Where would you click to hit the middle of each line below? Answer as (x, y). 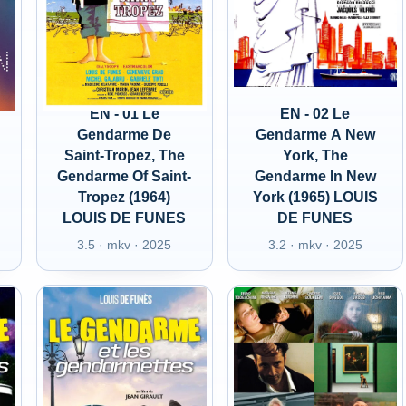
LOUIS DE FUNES (125, 218)
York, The (315, 155)
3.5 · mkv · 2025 (125, 245)
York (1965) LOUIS (315, 197)
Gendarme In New (315, 176)
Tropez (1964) (125, 197)
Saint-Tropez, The (124, 155)
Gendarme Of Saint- (125, 176)
